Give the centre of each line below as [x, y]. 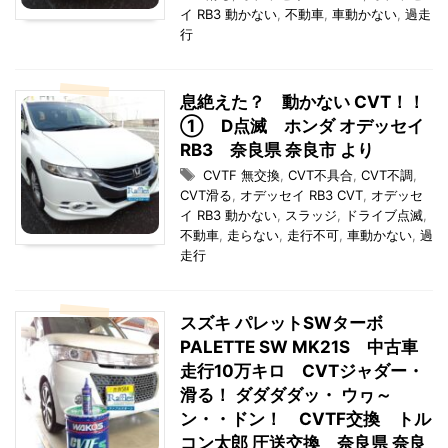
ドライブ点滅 [384, 215]
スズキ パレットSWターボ [281, 323]
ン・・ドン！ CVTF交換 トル [305, 419]
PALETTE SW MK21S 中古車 [299, 347]
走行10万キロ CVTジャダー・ [302, 371]
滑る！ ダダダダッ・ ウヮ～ [286, 395]
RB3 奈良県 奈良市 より [277, 150]
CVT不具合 [320, 175]
